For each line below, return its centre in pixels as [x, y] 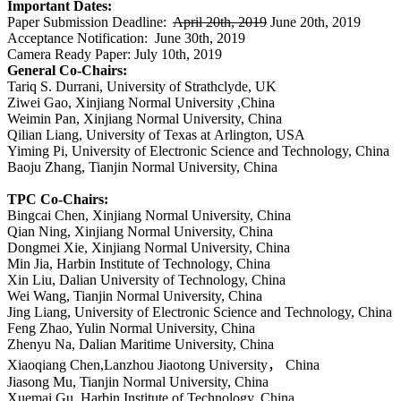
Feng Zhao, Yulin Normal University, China [131, 328]
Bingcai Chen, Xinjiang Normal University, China [149, 216]
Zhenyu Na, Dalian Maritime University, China [141, 345]
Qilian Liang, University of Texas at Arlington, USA [156, 135]
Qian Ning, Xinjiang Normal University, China [140, 232]
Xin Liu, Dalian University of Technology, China [146, 280]
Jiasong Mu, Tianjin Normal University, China [138, 382]
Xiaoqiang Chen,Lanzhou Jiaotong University [137, 365]
